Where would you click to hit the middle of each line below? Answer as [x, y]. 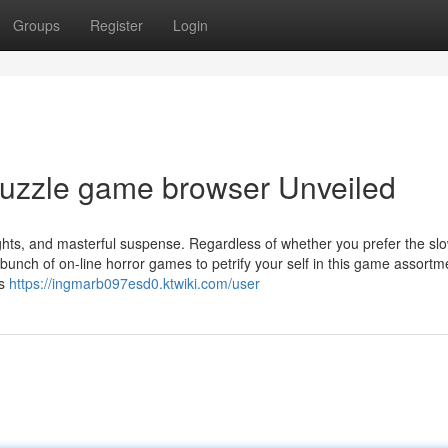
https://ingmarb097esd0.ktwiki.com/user [134, 283]
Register [116, 25]
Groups [36, 25]
